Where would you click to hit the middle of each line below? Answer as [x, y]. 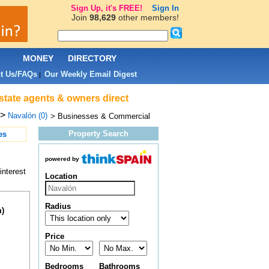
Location [61, 177]
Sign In [165, 8]
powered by [62, 159]
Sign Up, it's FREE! [106, 8]
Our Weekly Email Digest [90, 74]
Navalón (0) [27, 116]
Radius [58, 207]
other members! [147, 17]
